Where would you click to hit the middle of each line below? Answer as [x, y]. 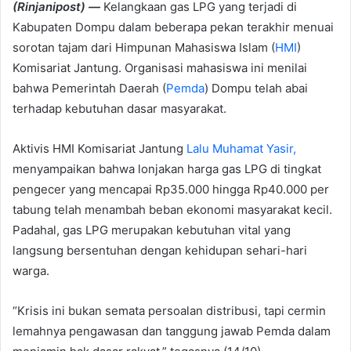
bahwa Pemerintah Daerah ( [89, 88]
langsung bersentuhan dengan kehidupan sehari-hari [160, 250]
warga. [31, 270]
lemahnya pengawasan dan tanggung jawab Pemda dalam [172, 331]
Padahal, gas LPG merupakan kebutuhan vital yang [152, 230]
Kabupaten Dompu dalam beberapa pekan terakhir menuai [173, 27]
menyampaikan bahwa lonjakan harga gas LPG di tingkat [167, 168]
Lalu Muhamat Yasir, [241, 148]
